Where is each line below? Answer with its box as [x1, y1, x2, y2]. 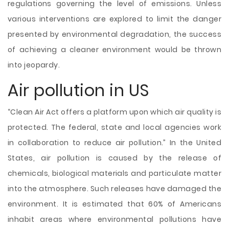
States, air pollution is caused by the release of [8, 153, 221, 163]
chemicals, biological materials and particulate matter [8, 168, 221, 178]
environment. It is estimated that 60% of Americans [8, 199, 221, 209]
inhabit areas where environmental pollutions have [8, 214, 221, 224]
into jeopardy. [8, 60, 60, 70]
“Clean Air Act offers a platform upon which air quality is [8, 107, 221, 117]
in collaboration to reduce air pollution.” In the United [8, 138, 221, 148]
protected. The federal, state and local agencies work [8, 122, 221, 132]
